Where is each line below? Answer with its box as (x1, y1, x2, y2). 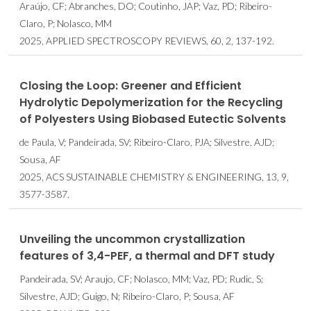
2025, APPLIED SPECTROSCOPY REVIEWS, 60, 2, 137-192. (19, 34, 274, 47)
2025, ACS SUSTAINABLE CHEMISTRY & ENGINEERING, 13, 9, (19, 170, 289, 183)
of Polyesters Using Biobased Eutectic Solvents (19, 110, 286, 127)
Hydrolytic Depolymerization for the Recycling (19, 94, 283, 110)
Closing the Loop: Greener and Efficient (19, 77, 242, 94)
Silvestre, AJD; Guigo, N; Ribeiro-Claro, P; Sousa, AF (19, 289, 235, 302)
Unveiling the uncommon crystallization (19, 230, 245, 247)
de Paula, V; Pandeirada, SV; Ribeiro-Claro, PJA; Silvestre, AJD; (19, 135, 274, 148)
